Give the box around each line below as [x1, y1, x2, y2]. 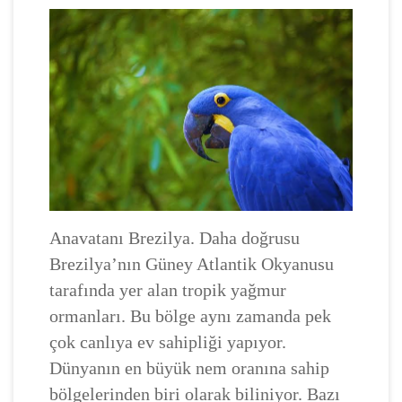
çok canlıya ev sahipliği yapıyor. [49, 331, 286, 352]
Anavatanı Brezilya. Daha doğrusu [49, 227, 300, 248]
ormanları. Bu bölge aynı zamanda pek [49, 305, 331, 326]
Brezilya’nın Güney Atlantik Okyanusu [49, 253, 334, 274]
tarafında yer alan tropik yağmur [49, 279, 286, 300]
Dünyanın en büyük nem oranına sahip [49, 357, 329, 378]
